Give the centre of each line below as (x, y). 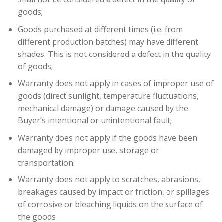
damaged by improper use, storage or (88, 150)
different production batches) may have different (108, 41)
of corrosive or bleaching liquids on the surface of (110, 204)
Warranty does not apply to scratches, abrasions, (109, 180)
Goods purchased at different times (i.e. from (100, 29)
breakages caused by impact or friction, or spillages (113, 192)
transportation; (46, 162)
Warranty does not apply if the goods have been (107, 138)
